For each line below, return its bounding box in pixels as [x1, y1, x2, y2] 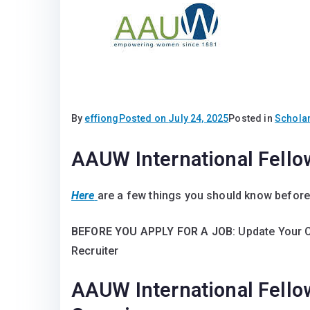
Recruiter [71, 244, 119, 257]
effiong [84, 113, 119, 124]
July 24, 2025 [168, 113, 229, 124]
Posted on [118, 113, 169, 124]
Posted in [228, 113, 275, 124]
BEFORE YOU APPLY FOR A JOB [71, 225, 233, 238]
